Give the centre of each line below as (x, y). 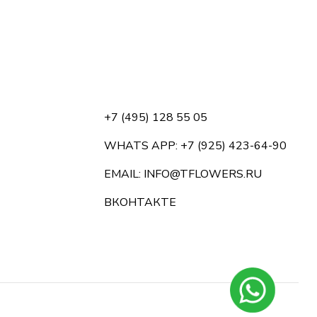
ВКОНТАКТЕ (140, 203)
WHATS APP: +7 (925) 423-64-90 (195, 146)
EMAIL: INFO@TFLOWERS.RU (183, 174)
